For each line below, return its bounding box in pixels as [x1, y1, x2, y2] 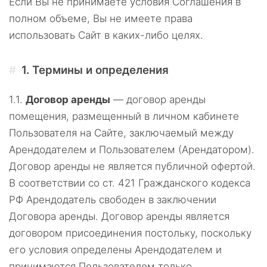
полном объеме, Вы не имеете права [9, 13, 193, 24]
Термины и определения [32, 63, 169, 77]
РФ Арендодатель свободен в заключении [9, 194, 216, 206]
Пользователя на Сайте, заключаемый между [9, 127, 234, 139]
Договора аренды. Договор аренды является [9, 210, 229, 222]
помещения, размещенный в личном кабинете [9, 110, 239, 122]
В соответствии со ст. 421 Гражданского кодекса [9, 177, 250, 189]
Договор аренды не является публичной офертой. [9, 160, 256, 172]
